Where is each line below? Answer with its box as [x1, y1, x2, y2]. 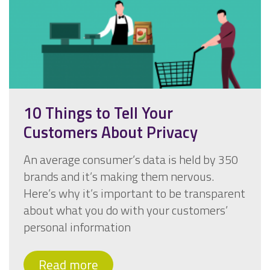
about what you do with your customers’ [24, 201, 228, 220]
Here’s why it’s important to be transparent [24, 184, 245, 203]
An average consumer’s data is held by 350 [24, 150, 238, 169]
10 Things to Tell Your [24, 101, 173, 125]
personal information [24, 218, 131, 237]
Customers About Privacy [24, 120, 198, 145]
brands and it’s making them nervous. [24, 167, 214, 186]
